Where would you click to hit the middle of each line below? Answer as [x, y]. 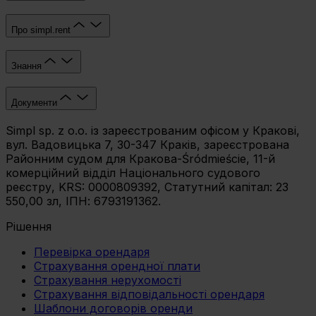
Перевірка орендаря [92, 251]
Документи [34, 103]
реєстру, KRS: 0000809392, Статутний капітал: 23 [147, 187]
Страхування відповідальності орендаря [149, 294]
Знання [26, 66]
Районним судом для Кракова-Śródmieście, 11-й [140, 158]
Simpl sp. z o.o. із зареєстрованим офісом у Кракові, [153, 130]
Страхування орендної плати [117, 266]
